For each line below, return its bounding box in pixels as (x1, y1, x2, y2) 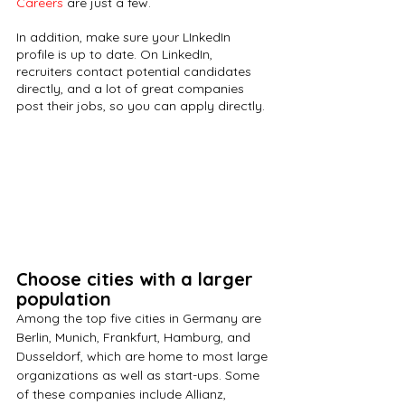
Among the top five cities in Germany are (16, 310, 265, 327)
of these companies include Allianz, (16, 386, 230, 403)
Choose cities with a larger (16, 268, 259, 291)
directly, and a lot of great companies (16, 80, 248, 98)
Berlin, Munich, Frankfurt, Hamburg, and (16, 329, 254, 346)
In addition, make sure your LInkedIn (16, 29, 234, 46)
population (16, 287, 111, 311)
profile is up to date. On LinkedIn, (16, 46, 216, 63)
